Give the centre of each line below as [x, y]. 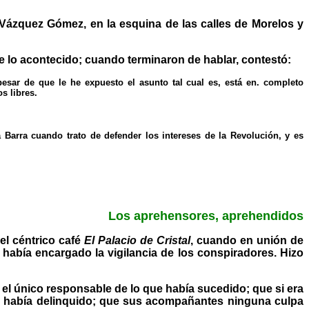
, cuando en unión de [247, 240]
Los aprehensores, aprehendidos [206, 216]
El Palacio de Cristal [138, 240]
